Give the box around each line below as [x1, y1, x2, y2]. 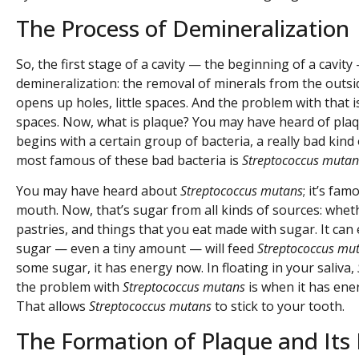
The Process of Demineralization [16, 12, 349, 43]
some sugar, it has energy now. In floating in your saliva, [16, 259, 357, 277]
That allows [16, 297, 89, 316]
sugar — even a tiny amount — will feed [16, 240, 257, 258]
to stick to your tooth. [212, 297, 345, 316]
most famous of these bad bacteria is [16, 151, 242, 169]
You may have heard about [16, 182, 180, 200]
